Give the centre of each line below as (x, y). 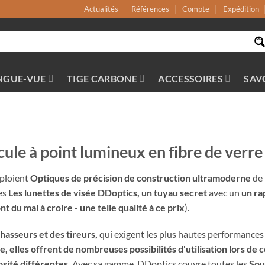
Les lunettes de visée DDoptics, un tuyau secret (108, 192)
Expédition (241, 9)
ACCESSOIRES (190, 78)
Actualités (101, 9)
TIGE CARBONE (102, 78)
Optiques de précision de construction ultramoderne (140, 177)
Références (151, 9)
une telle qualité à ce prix (132, 207)
